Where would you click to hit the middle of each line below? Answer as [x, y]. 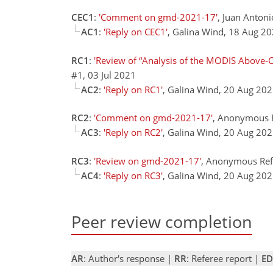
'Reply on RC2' [133, 132]
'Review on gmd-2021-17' [147, 161]
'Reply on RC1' [133, 89]
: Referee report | [224, 258]
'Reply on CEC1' [136, 32]
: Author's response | [129, 258]
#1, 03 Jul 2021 [104, 75]
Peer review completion [162, 221]
